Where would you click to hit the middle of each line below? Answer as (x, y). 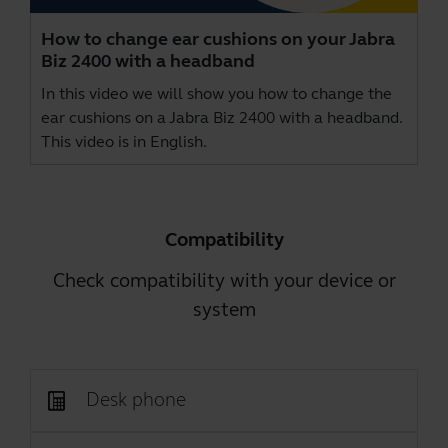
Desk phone (136, 399)
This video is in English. (124, 141)
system (224, 309)
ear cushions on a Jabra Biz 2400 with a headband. (221, 117)
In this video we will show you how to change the (216, 93)
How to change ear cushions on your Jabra (218, 38)
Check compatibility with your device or (224, 280)
